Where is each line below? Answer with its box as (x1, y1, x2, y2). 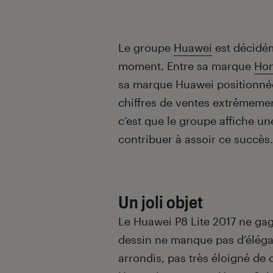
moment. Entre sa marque (118, 59, 254, 73)
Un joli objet (118, 192, 203, 212)
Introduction (118, 19, 207, 40)
